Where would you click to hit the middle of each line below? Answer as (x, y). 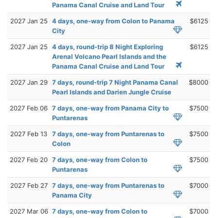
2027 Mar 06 (29, 211)
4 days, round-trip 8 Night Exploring (108, 46)
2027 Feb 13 (29, 134)
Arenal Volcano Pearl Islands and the (109, 56)
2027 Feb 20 (29, 159)
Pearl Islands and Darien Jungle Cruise (112, 92)
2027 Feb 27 (29, 185)
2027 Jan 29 (29, 82)
